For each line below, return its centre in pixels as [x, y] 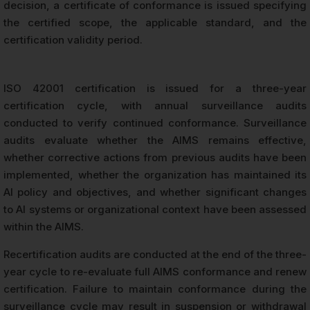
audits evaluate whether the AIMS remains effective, [155, 140]
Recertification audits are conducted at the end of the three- [155, 254]
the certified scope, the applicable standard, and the [155, 22]
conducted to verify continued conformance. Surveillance [155, 122]
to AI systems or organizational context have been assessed [155, 209]
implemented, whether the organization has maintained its [155, 174]
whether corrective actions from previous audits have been [155, 157]
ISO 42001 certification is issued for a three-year [155, 88]
